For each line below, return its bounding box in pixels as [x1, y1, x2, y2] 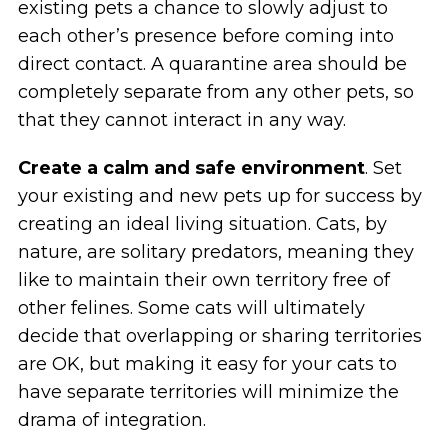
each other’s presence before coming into [17, 24, 394, 47]
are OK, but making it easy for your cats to [17, 352, 397, 375]
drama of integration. [17, 408, 206, 431]
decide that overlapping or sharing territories [17, 324, 422, 347]
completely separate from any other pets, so [17, 80, 414, 103]
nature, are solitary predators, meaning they [17, 240, 414, 263]
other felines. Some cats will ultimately [17, 296, 365, 319]
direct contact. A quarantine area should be [17, 52, 407, 75]
